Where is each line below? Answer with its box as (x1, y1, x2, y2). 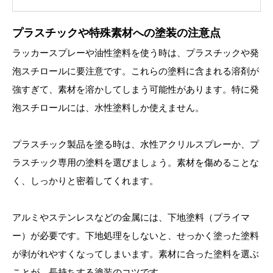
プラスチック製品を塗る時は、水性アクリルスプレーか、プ (12, 138, 259, 149)
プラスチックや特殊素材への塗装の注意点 (12, 26, 221, 39)
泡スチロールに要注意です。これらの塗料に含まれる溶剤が (12, 65, 259, 76)
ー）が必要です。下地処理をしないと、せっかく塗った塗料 (12, 230, 259, 241)
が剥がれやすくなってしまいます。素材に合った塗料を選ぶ (12, 248, 259, 259)
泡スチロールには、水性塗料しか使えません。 (12, 102, 204, 113)
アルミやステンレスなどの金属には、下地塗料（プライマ (12, 211, 250, 222)
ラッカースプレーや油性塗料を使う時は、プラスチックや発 (12, 47, 259, 58)
